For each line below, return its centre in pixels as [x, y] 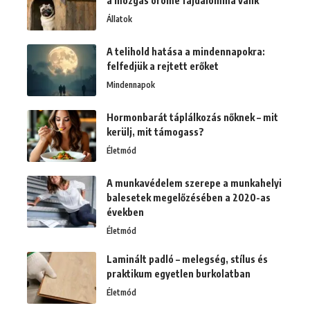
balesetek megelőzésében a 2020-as [189, 198]
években [125, 212]
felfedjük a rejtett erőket [163, 66]
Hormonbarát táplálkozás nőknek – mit [192, 118]
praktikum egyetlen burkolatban [179, 274]
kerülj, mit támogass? [155, 132]
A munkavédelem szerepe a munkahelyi [194, 183]
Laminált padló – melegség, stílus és [187, 259]
